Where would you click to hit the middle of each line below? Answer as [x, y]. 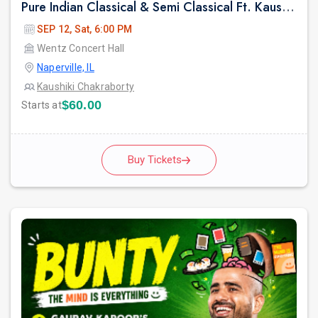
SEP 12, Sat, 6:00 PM [84, 29]
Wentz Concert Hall [81, 49]
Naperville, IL [66, 68]
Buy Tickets [155, 160]
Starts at [42, 105]
